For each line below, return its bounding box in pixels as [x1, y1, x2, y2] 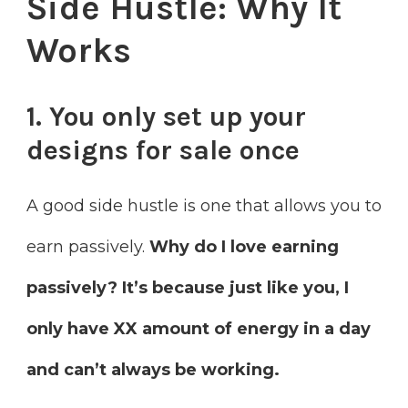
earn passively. [26, 236, 149, 257]
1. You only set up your [26, 100, 306, 134]
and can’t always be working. [26, 359, 280, 380]
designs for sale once [26, 134, 300, 168]
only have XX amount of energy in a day [26, 318, 371, 339]
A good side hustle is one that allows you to [26, 195, 382, 216]
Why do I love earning [149, 236, 339, 257]
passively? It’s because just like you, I [26, 277, 349, 298]
